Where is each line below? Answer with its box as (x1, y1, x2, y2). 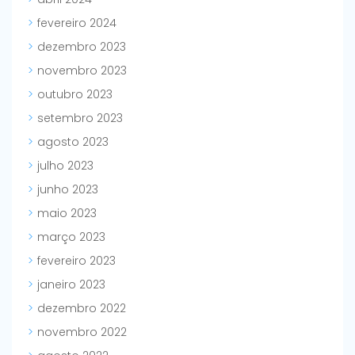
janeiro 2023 (37, 277, 105, 293)
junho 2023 (37, 181, 98, 198)
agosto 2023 (37, 134, 109, 151)
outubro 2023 (37, 86, 113, 103)
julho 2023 (37, 158, 94, 174)
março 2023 (37, 229, 105, 246)
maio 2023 (37, 205, 97, 222)
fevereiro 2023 (37, 253, 116, 269)
